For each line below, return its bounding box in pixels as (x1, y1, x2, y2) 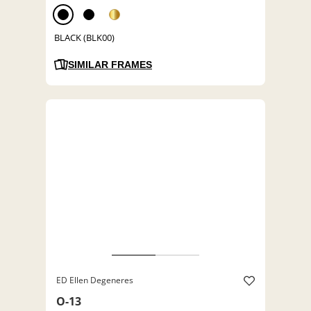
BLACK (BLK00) (54, 31, 115, 44)
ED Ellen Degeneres (56, 274, 133, 287)
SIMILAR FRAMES (68, 59, 152, 71)
